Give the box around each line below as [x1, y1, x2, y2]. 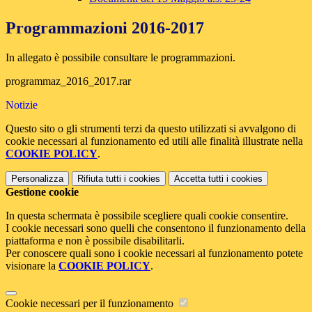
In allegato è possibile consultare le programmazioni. [6, 52, 235, 64]
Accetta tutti [174, 173, 224, 185]
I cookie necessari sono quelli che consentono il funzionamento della [6, 222, 306, 235]
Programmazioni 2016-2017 [6, 19, 204, 38]
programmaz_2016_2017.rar [6, 75, 131, 88]
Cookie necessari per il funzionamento [6, 297, 176, 310]
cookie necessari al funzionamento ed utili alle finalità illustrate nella [6, 135, 303, 148]
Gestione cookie [6, 186, 79, 198]
